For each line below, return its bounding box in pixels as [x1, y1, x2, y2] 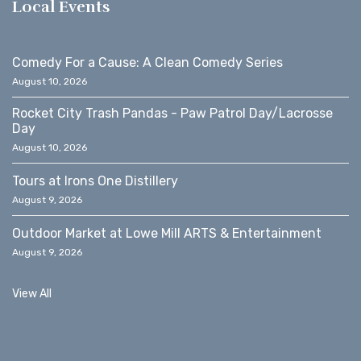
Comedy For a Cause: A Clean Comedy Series [12, 55, 283, 71]
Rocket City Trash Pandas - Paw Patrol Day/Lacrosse [12, 106, 333, 122]
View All [12, 287, 52, 301]
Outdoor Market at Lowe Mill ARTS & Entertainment [12, 226, 322, 242]
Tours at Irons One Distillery [12, 173, 178, 189]
